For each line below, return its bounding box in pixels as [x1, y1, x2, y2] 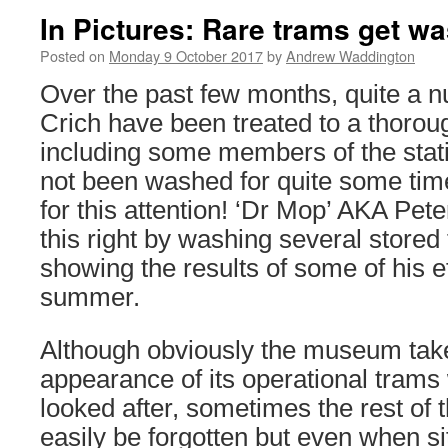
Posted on [40, 45, 105, 66]
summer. [40, 283, 140, 311]
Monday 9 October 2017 [109, 45, 263, 66]
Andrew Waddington [286, 45, 415, 66]
